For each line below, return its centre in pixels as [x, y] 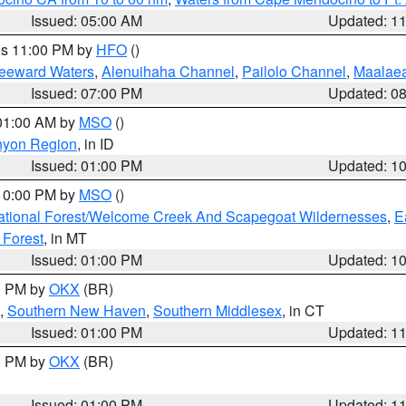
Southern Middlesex [217, 310]
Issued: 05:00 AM [87, 20]
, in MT [65, 238]
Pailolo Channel [294, 71]
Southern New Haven [77, 310]
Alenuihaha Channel [168, 71]
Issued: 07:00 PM [87, 93]
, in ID [96, 144]
